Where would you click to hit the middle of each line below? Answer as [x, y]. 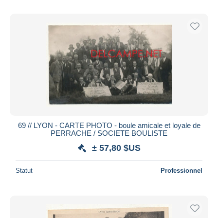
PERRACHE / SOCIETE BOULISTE [109, 133]
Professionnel [182, 170]
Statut [24, 170]
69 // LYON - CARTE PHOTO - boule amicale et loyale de [109, 125]
